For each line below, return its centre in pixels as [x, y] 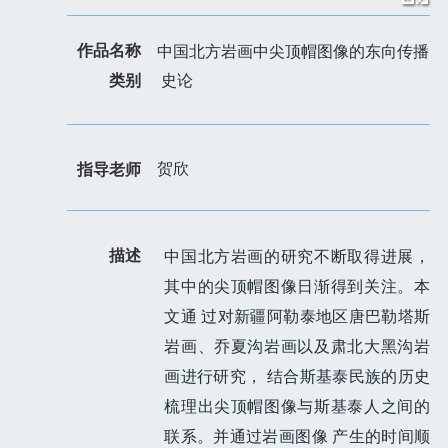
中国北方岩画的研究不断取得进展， [297, 256]
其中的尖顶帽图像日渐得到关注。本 [297, 286]
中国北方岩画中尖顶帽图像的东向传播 [293, 51]
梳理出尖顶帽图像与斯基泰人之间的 [297, 406]
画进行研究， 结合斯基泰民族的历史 [297, 376]
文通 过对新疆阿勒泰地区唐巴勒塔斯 [297, 316]
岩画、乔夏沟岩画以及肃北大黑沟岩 [297, 346]
